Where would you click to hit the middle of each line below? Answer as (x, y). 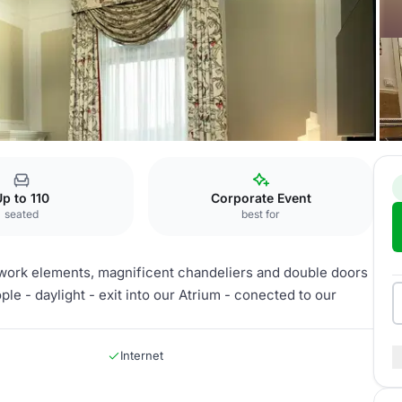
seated (21, 214)
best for (261, 214)
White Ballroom (71, 163)
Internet (142, 355)
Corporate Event (261, 198)
